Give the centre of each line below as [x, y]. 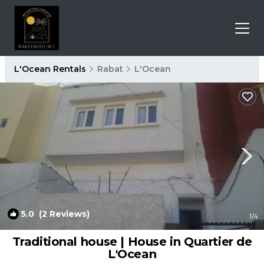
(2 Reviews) [62, 214]
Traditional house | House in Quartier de [132, 242]
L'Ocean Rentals [51, 69]
